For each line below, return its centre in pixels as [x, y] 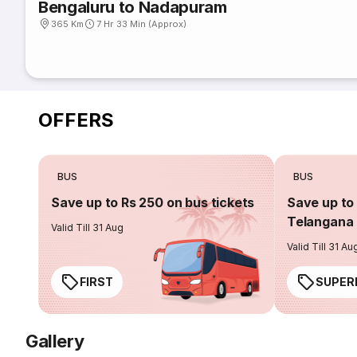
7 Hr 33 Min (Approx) [142, 24]
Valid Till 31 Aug [88, 228]
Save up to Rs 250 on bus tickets [153, 202]
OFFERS [76, 120]
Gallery [55, 341]
